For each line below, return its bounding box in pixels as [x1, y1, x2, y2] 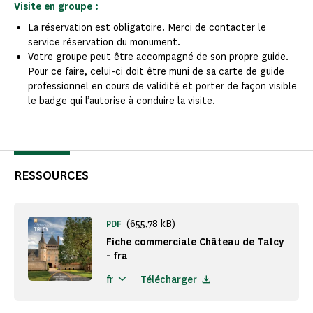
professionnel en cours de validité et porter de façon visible [28, 80, 297, 94]
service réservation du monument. [28, 36, 180, 50]
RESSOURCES [14, 167, 89, 184]
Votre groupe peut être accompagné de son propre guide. [28, 50, 289, 64]
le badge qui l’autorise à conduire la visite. [28, 94, 215, 108]
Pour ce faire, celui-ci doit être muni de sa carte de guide [28, 65, 284, 79]
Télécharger [140, 272, 198, 286]
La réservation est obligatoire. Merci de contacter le [28, 21, 266, 35]
